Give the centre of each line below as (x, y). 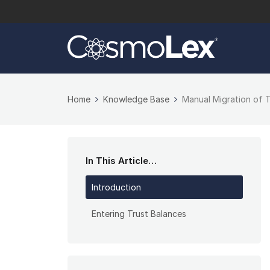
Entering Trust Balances (139, 214)
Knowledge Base (136, 99)
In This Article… (121, 161)
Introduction (116, 187)
